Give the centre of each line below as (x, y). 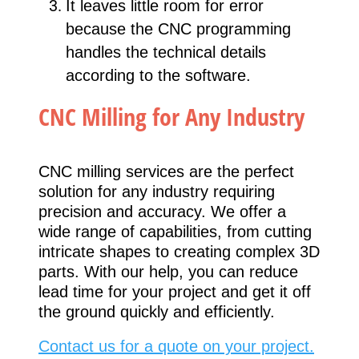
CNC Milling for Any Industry (171, 117)
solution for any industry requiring (157, 192)
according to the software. (158, 76)
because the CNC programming (178, 29)
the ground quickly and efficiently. (157, 312)
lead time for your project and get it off (175, 292)
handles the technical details (166, 52)
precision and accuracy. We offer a (162, 212)
